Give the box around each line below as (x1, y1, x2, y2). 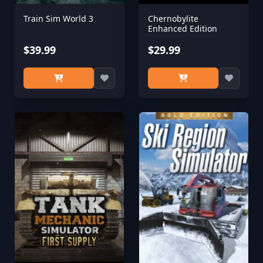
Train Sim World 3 (23, 13, 93, 24)
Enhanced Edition (148, 23, 217, 34)
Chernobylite (148, 13, 198, 24)
